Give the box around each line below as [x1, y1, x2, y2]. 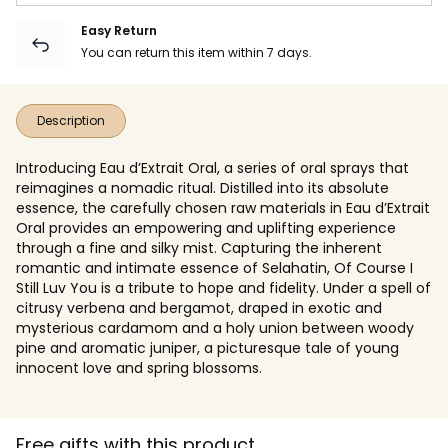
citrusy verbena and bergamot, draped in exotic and [16, 297, 382, 318]
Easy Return [81, 21, 157, 39]
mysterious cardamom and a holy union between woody [16, 317, 414, 338]
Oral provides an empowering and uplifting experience [16, 217, 396, 238]
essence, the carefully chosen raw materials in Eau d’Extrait [16, 197, 430, 218]
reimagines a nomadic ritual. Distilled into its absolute [16, 177, 389, 198]
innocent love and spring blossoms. [16, 357, 262, 378]
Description [37, 111, 105, 129]
